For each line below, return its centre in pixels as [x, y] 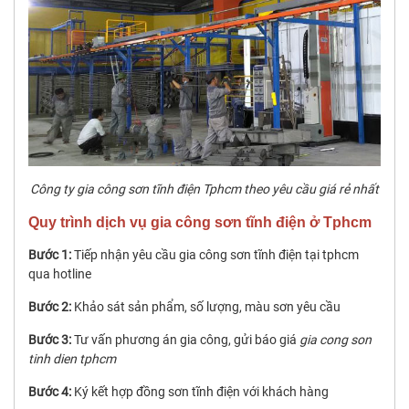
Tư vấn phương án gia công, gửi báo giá [185, 340]
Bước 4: [50, 392]
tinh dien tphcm [72, 359]
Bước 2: [50, 307]
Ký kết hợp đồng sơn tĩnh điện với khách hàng [200, 392]
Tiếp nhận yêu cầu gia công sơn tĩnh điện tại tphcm [215, 255]
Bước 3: [50, 340]
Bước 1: [50, 255]
